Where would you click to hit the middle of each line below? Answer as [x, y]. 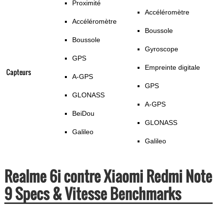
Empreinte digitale [172, 68]
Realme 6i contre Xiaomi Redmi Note [108, 176]
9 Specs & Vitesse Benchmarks [93, 194]
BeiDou [83, 114]
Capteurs [18, 72]
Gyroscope [161, 49]
